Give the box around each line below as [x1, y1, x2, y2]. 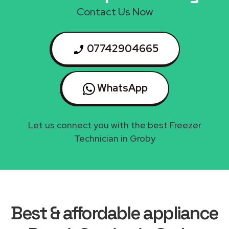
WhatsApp [95, 81, 148, 95]
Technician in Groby [74, 132, 155, 144]
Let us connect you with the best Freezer [28, 119, 201, 131]
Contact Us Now [76, 5, 153, 18]
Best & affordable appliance [11, 201, 218, 224]
